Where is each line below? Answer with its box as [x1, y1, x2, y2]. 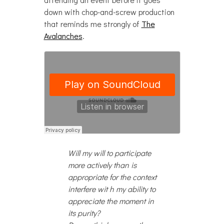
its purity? [67, 207, 100, 218]
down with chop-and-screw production [43, 6, 174, 17]
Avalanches [43, 30, 82, 41]
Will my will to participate [67, 147, 151, 158]
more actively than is [67, 159, 136, 170]
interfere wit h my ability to [67, 183, 155, 194]
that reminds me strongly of [43, 18, 141, 29]
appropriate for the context [67, 171, 156, 182]
